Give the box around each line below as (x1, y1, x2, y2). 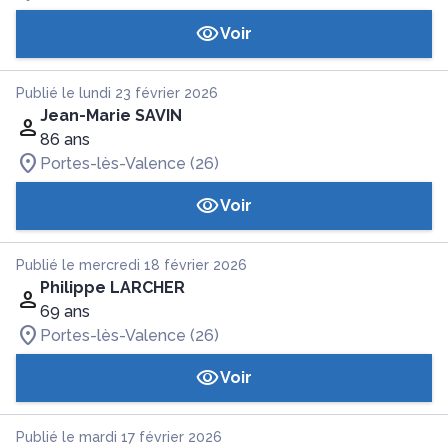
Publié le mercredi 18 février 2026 (16, 257, 247, 273)
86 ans (40, 130, 90, 149)
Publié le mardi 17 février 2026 (16, 429, 222, 445)
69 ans (40, 302, 90, 321)
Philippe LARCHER (40, 278, 185, 297)
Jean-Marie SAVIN (40, 106, 182, 125)
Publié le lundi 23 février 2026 (16, 85, 218, 101)
